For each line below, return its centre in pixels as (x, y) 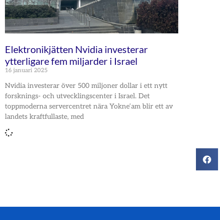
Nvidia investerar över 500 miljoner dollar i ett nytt (86, 85)
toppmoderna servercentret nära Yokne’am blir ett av (89, 106)
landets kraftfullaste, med (44, 116)
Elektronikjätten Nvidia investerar (76, 49)
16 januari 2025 (26, 70)
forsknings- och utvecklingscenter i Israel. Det (77, 96)
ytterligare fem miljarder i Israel (71, 61)
